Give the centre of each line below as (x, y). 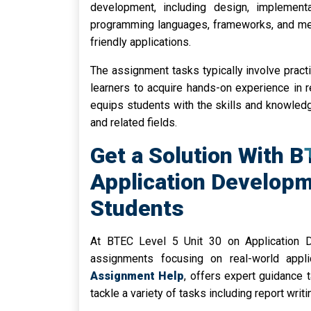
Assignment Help (137, 276)
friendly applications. (141, 42)
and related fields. (134, 123)
